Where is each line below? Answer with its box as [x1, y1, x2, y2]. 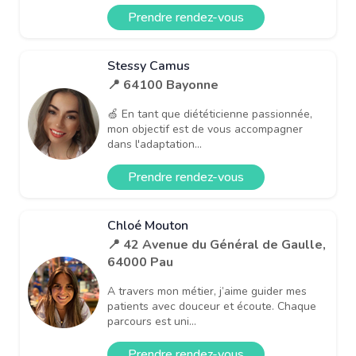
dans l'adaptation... [107, 136, 202, 152]
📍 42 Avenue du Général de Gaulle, [107, 235, 326, 253]
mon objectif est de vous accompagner [107, 121, 303, 137]
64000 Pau [107, 253, 173, 271]
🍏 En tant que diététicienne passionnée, [107, 106, 312, 122]
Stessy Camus [107, 56, 190, 75]
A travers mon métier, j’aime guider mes [107, 283, 307, 299]
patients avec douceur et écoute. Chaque [107, 298, 316, 314]
